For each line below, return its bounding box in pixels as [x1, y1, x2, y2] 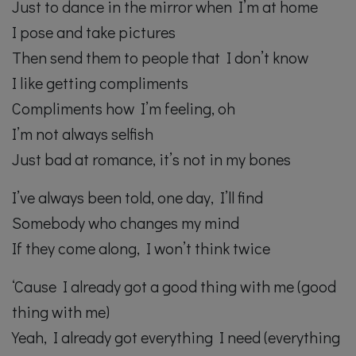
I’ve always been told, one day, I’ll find [12, 187, 263, 208]
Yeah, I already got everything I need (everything [12, 327, 340, 348]
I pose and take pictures [12, 21, 176, 43]
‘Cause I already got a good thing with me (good [12, 276, 336, 297]
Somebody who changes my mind [12, 212, 239, 234]
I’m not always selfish [12, 123, 153, 145]
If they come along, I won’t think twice [12, 238, 270, 259]
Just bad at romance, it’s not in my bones [12, 149, 291, 170]
